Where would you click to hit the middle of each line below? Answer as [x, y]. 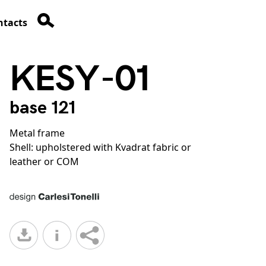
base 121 [42, 108]
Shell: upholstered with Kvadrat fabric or [100, 148]
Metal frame [37, 133]
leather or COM [44, 162]
